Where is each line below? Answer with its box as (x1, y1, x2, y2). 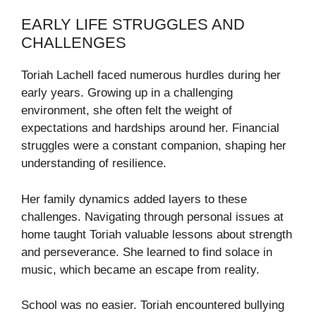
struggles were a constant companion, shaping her (21, 139, 286, 153)
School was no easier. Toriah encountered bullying (21, 298, 284, 312)
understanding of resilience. (21, 157, 166, 171)
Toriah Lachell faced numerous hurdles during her (21, 68, 281, 83)
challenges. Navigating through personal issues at (21, 209, 284, 224)
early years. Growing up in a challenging (21, 86, 233, 100)
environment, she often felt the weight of (21, 104, 232, 118)
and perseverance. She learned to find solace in (21, 245, 272, 259)
